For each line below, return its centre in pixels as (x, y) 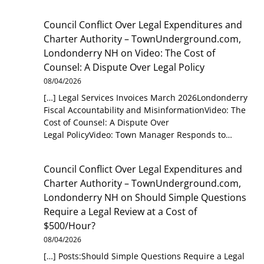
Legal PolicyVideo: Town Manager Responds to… (138, 135)
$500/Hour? (70, 225)
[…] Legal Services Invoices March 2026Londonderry (146, 98)
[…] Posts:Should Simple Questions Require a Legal (144, 256)
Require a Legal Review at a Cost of (121, 211)
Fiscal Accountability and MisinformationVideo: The (145, 110)
